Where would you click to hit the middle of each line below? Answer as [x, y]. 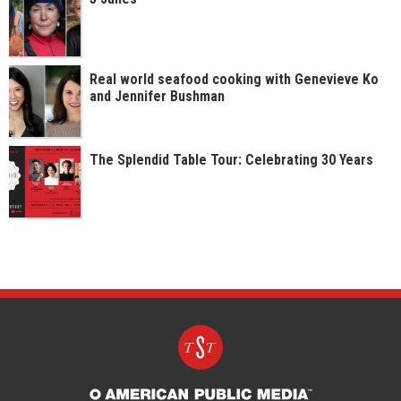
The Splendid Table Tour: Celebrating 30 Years [231, 160]
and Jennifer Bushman [157, 96]
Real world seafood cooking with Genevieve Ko [234, 79]
